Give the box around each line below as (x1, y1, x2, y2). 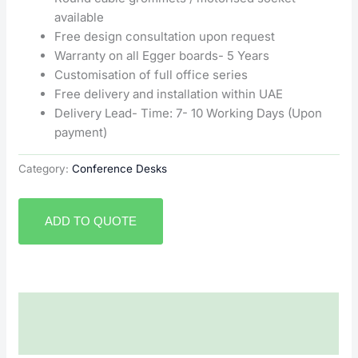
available (54, 9, 105, 25)
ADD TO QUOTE (45, 214, 137, 229)
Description (18, 300, 86, 316)
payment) (54, 124, 108, 140)
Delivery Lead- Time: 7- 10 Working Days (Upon (54, 105, 323, 121)
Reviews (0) (18, 331, 86, 347)
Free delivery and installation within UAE (54, 86, 284, 101)
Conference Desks (72, 161, 168, 175)
